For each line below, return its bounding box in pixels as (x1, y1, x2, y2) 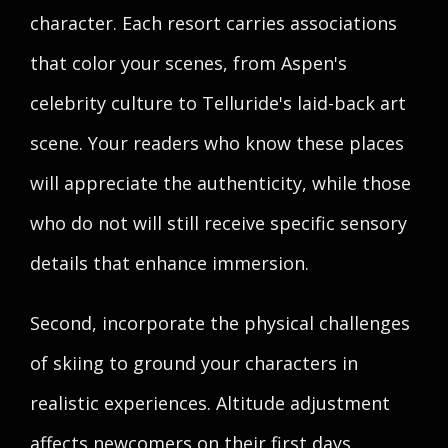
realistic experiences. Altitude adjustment (30, 391, 390, 415)
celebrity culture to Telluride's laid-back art (30, 91, 406, 115)
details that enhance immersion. (30, 251, 309, 275)
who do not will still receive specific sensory (30, 211, 407, 235)
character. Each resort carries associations (30, 11, 397, 35)
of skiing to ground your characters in (30, 351, 358, 375)
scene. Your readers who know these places (30, 131, 404, 155)
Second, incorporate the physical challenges (30, 311, 410, 335)
